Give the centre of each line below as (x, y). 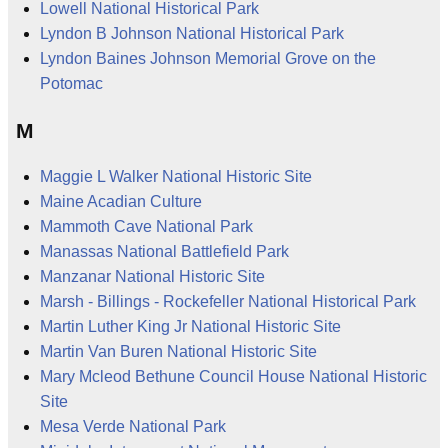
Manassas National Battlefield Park (164, 251)
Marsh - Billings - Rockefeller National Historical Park (228, 301)
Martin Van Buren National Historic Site (178, 351)
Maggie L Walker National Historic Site (176, 176)
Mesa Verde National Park (133, 426)
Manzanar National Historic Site (152, 276)
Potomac (71, 84)
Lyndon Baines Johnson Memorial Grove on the (208, 59)
